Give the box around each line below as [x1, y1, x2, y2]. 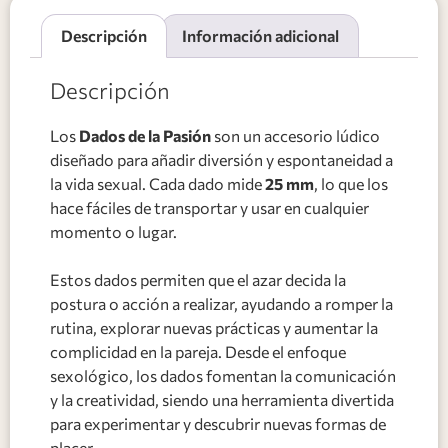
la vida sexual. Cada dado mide [50, 173, 265, 193]
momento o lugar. [50, 221, 177, 241]
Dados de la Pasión [79, 125, 211, 145]
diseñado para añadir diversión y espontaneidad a [50, 149, 393, 169]
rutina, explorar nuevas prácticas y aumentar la [50, 317, 378, 337]
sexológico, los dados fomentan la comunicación [50, 365, 396, 385]
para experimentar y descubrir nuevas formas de [50, 413, 386, 433]
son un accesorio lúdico [211, 125, 380, 145]
